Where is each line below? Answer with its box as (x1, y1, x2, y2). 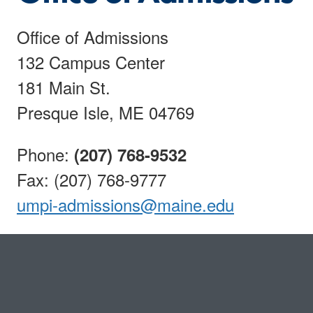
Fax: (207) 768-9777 (17, 166, 166, 191)
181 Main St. (17, 74, 110, 99)
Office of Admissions (17, 24, 168, 49)
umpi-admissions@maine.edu (17, 191, 234, 217)
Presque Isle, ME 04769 (17, 99, 194, 124)
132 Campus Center (17, 49, 165, 74)
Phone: (17, 141, 74, 166)
